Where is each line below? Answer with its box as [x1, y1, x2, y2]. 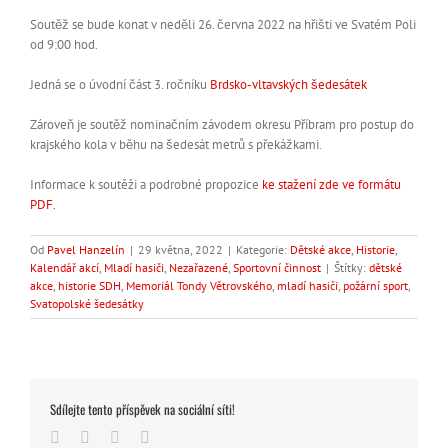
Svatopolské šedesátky [30, 296, 144, 311]
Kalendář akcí [30, 260, 99, 275]
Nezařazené [169, 260, 228, 275]
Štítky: [334, 260, 369, 275]
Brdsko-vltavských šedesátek [210, 76, 367, 93]
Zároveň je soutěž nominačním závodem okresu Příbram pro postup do [30, 116, 414, 133]
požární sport [343, 278, 408, 293]
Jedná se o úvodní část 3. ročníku [30, 76, 210, 93]
